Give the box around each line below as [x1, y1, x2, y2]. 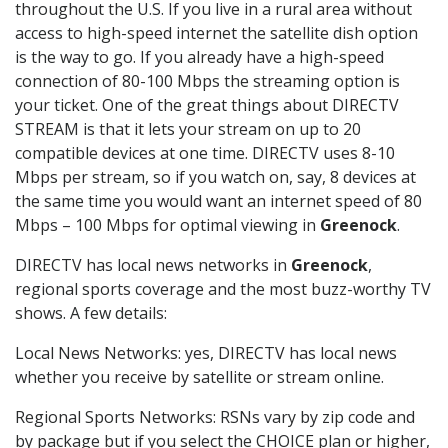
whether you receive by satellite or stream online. [15, 366, 384, 389]
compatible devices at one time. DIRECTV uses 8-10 [15, 142, 395, 165]
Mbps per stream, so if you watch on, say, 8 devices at [15, 166, 416, 189]
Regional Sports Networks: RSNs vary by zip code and [15, 406, 415, 429]
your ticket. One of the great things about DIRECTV [15, 94, 399, 117]
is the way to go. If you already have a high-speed [15, 46, 384, 69]
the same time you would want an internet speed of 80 [15, 190, 422, 213]
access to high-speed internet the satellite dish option [15, 22, 418, 45]
